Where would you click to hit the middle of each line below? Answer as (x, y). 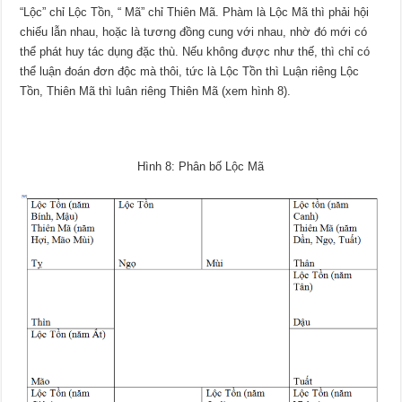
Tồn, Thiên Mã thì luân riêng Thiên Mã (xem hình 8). (156, 91)
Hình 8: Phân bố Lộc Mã (201, 166)
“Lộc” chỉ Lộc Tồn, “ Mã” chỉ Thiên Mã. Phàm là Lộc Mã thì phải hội (195, 12)
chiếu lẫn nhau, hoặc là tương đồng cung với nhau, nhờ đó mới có (194, 31)
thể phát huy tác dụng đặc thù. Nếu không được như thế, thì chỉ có (195, 51)
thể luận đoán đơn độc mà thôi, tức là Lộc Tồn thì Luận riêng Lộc (190, 71)
